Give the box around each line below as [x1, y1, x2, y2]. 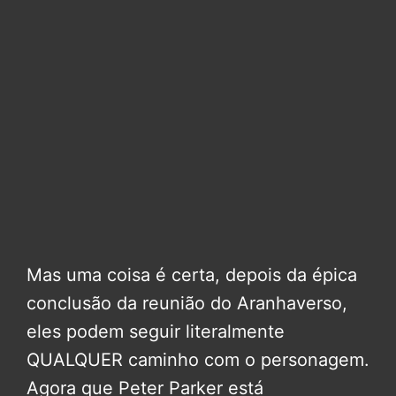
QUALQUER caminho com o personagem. [27, 349, 369, 371]
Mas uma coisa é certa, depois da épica [27, 264, 357, 286]
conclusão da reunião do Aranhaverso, [27, 293, 347, 315]
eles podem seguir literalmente [27, 321, 285, 343]
